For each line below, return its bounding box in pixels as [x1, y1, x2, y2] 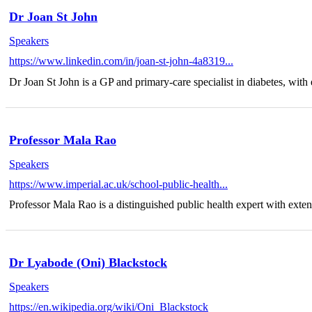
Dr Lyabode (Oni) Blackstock [9, 256, 167, 270]
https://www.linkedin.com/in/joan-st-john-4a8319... [9, 55, 233, 68]
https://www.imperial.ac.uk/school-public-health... [9, 178, 228, 190]
